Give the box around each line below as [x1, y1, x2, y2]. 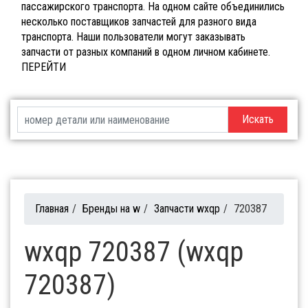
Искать [241, 113, 274, 126]
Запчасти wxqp [154, 202, 220, 216]
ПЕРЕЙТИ [21, 60, 66, 74]
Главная [35, 202, 69, 216]
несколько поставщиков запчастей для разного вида [21, 15, 256, 29]
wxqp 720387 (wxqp [24, 236, 243, 269]
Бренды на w [82, 202, 140, 216]
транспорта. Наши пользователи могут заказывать [21, 30, 245, 44]
